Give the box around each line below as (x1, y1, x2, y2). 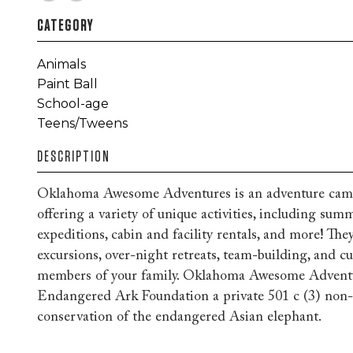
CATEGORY (37, 16, 94, 35)
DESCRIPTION (37, 147, 110, 165)
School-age (37, 96, 109, 111)
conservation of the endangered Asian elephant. (37, 310, 321, 325)
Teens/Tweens (37, 116, 128, 131)
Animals (37, 57, 86, 72)
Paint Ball (37, 76, 98, 91)
